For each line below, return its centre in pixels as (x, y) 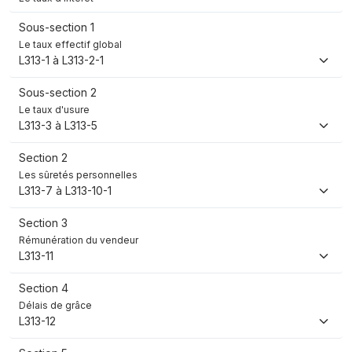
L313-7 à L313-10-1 (65, 191)
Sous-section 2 (58, 93)
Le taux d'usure (54, 110)
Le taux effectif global (70, 45)
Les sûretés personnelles (78, 175)
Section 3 (43, 223)
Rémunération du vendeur (79, 240)
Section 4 (44, 288)
